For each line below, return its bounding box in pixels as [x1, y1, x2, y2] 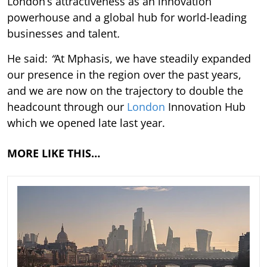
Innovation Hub [165, 100, 246, 114]
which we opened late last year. [7, 116, 165, 131]
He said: [7, 51, 51, 66]
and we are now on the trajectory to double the [7, 83, 243, 98]
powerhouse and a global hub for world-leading [7, 10, 247, 25]
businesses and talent [7, 26, 117, 41]
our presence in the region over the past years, [7, 67, 241, 82]
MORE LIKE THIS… [7, 146, 100, 161]
